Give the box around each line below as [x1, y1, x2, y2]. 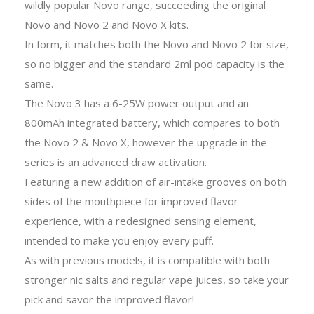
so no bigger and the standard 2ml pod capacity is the [25, 56, 285, 71]
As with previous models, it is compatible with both [25, 252, 270, 267]
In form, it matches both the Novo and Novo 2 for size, [25, 36, 289, 51]
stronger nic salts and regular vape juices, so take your [25, 272, 289, 287]
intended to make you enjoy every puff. [25, 233, 214, 247]
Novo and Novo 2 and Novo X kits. [25, 17, 189, 32]
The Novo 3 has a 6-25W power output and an [25, 95, 249, 110]
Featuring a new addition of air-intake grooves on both [25, 174, 287, 189]
